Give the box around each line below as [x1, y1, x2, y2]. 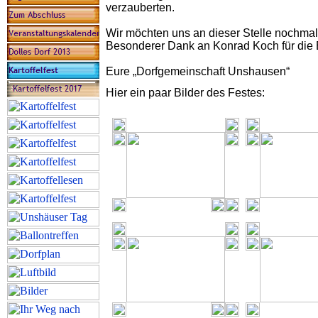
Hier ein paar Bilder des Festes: [106, 87, 265, 99]
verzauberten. [106, 1, 175, 13]
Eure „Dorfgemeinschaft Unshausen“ [106, 65, 290, 77]
